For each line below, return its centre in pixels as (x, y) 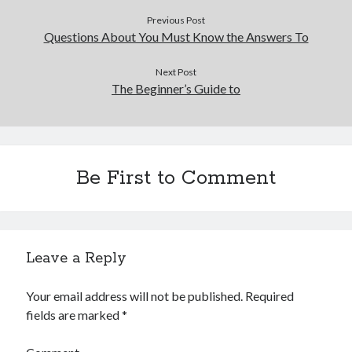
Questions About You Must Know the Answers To (176, 36)
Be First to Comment (176, 178)
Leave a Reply (77, 258)
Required (270, 295)
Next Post (176, 71)
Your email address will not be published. (135, 295)
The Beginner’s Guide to (176, 88)
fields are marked (74, 314)
